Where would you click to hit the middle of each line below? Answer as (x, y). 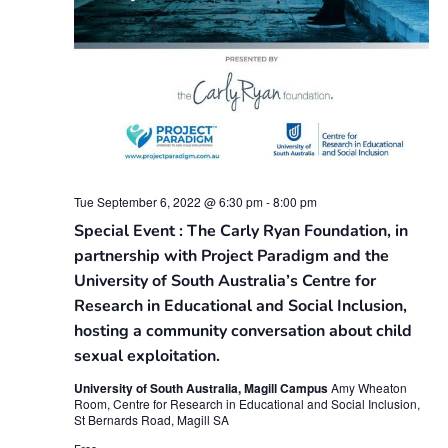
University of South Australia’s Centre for (224, 280)
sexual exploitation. (146, 355)
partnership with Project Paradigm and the (231, 255)
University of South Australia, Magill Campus (202, 387)
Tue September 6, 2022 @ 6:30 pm (168, 201)
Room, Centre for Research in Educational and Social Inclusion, (246, 403)
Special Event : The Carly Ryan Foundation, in (240, 230)
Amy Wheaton (368, 387)
